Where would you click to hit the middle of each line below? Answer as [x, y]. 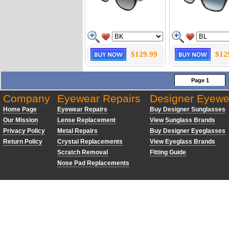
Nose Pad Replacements [93, 163]
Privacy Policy [24, 131]
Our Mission [20, 120]
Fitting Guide [168, 152]
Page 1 [200, 80]
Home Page [20, 109]
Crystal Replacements [90, 142]
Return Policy [23, 142]
